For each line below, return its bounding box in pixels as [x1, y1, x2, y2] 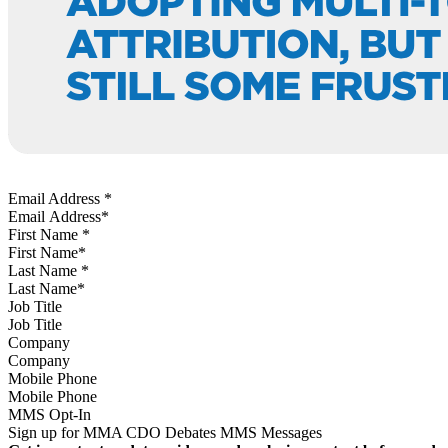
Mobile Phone [8, 369, 97, 387]
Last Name [8, 261, 81, 279]
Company [8, 333, 70, 351]
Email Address [8, 189, 104, 207]
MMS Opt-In [8, 405, 91, 423]
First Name [8, 225, 82, 243]
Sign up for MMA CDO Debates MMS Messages [8, 423, 322, 441]
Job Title [8, 297, 62, 315]
